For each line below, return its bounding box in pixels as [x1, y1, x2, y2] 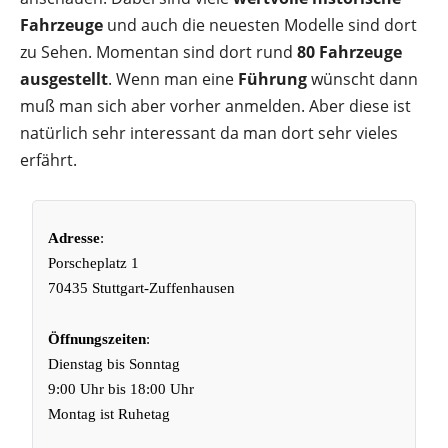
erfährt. [20, 149, 77, 171]
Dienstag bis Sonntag [48, 356, 181, 372]
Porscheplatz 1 [48, 255, 140, 271]
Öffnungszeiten [48, 331, 147, 347]
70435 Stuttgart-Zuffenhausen [48, 280, 236, 296]
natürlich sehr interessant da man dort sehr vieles [20, 122, 398, 144]
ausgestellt [20, 68, 108, 90]
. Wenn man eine [108, 68, 238, 90]
